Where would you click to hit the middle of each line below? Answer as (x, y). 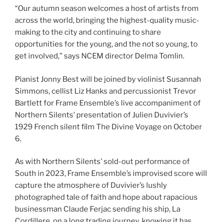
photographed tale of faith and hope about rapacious (106, 197)
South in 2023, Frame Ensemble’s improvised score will (111, 174)
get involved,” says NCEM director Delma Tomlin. (100, 56)
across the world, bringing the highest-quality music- (107, 21)
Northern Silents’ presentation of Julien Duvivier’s (102, 115)
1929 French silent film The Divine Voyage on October (109, 127)
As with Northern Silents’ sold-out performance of (102, 162)
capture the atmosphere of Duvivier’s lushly (91, 186)
